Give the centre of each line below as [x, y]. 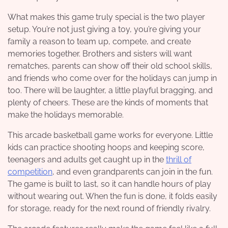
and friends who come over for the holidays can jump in [112, 78]
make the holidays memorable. [66, 115]
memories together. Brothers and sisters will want [100, 54]
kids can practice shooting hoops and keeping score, [106, 147]
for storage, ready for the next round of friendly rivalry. [109, 208]
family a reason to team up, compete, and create [99, 41]
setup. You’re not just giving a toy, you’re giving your [104, 29]
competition [30, 172]
